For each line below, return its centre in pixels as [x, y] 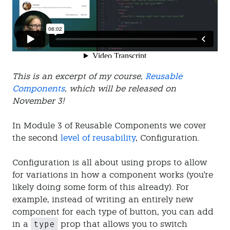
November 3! [39, 101]
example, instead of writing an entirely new [103, 199]
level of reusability [98, 138]
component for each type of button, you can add [113, 212]
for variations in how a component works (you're [113, 175]
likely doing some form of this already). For [101, 187]
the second [36, 138]
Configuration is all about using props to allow [110, 162]
